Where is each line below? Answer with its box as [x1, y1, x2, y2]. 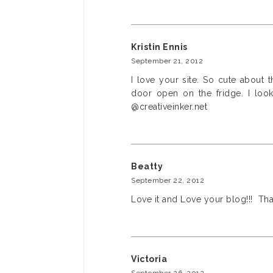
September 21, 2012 [131, 57, 203, 65]
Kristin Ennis [131, 42, 188, 52]
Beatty [131, 161, 163, 171]
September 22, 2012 [131, 176, 204, 185]
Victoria [131, 254, 167, 264]
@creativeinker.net [131, 102, 207, 112]
